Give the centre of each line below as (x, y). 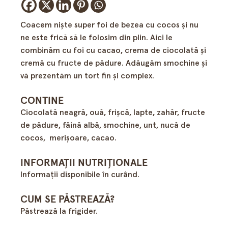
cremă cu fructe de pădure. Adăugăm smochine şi (114, 63)
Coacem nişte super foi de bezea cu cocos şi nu (109, 25)
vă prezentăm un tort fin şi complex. (87, 76)
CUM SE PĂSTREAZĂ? (67, 199)
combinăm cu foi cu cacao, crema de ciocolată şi (113, 50)
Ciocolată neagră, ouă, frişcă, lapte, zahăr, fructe (113, 112)
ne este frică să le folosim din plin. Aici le (96, 38)
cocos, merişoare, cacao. (68, 138)
